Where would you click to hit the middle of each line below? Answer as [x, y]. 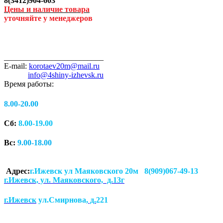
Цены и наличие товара [47, 9]
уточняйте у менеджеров [48, 18]
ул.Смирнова [61, 200]
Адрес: [17, 171]
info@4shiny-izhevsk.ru [66, 75]
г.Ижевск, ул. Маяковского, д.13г [64, 180]
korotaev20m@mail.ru [64, 66]
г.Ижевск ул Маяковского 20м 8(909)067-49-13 [114, 171]
